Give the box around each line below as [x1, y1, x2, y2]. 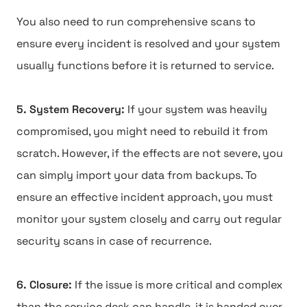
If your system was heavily [127, 102, 267, 116]
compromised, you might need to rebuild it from [16, 124, 268, 138]
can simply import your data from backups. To [16, 168, 257, 182]
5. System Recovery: [16, 102, 127, 116]
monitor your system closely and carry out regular [16, 212, 282, 226]
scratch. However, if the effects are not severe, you [16, 146, 283, 160]
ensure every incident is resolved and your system [16, 36, 280, 51]
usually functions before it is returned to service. [16, 58, 274, 73]
